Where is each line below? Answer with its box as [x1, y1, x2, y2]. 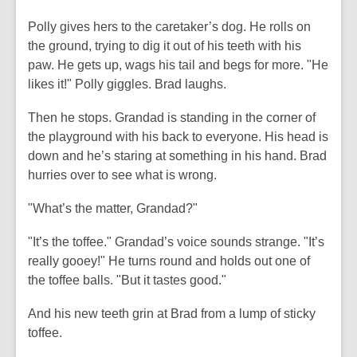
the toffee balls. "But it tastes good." [28, 273, 226, 287]
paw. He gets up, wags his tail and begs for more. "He [28, 58, 328, 72]
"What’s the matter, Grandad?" [28, 202, 198, 215]
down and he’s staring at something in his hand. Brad [28, 149, 327, 163]
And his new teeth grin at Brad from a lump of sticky [28, 307, 316, 320]
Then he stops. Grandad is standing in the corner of [28, 111, 316, 124]
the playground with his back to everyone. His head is [28, 130, 328, 143]
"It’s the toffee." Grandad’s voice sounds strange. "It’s [28, 235, 324, 249]
